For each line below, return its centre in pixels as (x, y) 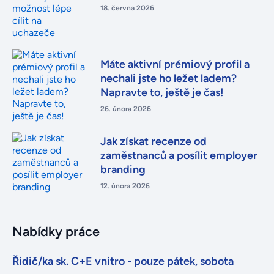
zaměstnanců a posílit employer (179, 155)
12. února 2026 (125, 186)
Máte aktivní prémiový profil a (175, 64)
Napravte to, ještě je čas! (162, 92)
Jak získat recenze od (153, 141)
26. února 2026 (125, 109)
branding (123, 169)
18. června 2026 (127, 8)
